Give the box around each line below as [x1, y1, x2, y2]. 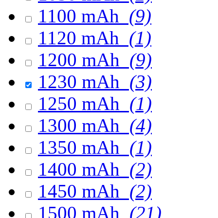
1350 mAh [38, 137, 125, 158]
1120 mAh [38, 27, 124, 48]
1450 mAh [38, 181, 125, 201]
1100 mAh [38, 5, 124, 26]
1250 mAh [38, 93, 125, 114]
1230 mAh [38, 71, 125, 92]
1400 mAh [38, 159, 125, 180]
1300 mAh [38, 115, 125, 136]
